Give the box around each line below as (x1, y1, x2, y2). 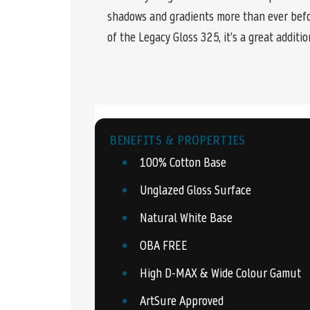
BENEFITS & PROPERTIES (110, 131, 246, 149)
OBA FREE (140, 236, 188, 254)
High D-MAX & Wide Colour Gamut (140, 264, 301, 282)
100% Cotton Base (140, 153, 226, 171)
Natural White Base (140, 208, 232, 226)
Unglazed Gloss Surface (140, 181, 251, 199)
